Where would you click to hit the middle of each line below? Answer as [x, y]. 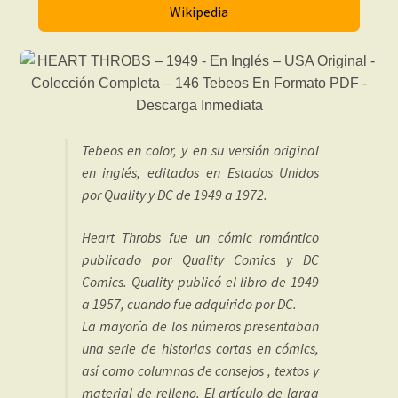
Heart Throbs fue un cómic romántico [200, 237]
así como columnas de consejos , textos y [200, 370]
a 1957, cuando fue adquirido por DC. [189, 303]
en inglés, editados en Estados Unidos [200, 173]
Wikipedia [199, 12]
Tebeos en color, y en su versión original [200, 151]
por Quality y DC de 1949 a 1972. [174, 195]
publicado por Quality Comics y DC [200, 259]
